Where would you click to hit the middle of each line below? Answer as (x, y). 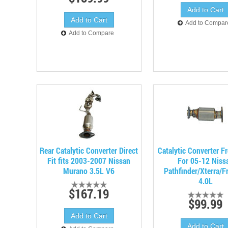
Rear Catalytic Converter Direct (89, 150)
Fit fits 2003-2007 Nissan (89, 161)
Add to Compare (92, 33)
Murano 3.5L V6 (89, 171)
